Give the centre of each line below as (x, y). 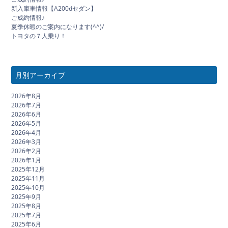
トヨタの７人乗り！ (39, 36)
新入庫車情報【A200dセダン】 (54, 8)
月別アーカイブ (40, 75)
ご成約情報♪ (28, 17)
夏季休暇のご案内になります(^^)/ (58, 26)
